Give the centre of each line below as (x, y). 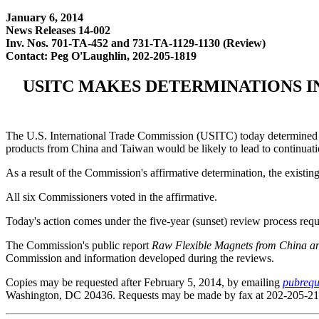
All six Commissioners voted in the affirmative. (111, 197)
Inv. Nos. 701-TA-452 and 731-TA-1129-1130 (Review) (136, 43)
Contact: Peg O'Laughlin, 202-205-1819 (101, 56)
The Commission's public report (79, 245)
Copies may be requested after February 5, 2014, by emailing (144, 282)
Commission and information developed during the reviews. (140, 258)
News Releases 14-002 (58, 30)
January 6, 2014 (45, 17)
